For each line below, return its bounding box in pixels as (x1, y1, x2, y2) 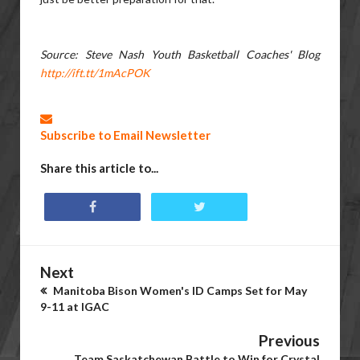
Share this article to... (40, 161, 158, 175)
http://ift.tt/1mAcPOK (40, 66, 150, 80)
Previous (259, 331, 320, 350)
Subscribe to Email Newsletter (40, 128, 211, 142)
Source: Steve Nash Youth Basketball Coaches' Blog (40, 47, 320, 61)
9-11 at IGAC (40, 300, 109, 313)
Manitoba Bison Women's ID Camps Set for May (51, 284, 307, 297)
